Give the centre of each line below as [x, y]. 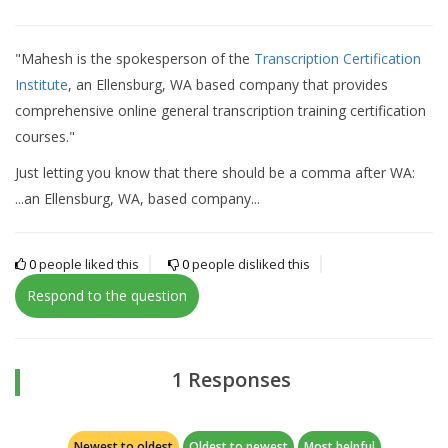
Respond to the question [107, 295]
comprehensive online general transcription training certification [220, 110]
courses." [45, 136]
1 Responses [231, 379]
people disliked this [251, 263]
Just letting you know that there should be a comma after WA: [217, 172]
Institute [41, 84]
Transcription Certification [337, 58]
